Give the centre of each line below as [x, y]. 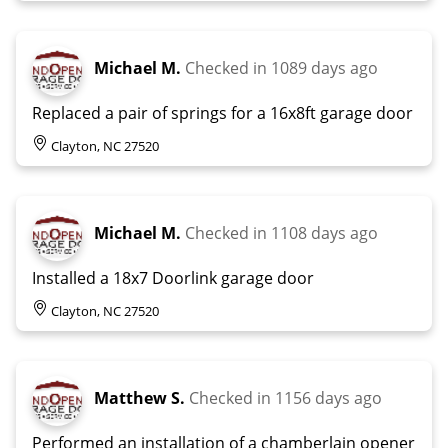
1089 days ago [324, 67]
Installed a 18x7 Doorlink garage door [173, 277]
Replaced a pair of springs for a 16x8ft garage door [222, 112]
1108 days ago [324, 232]
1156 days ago [328, 397]
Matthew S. [139, 397]
